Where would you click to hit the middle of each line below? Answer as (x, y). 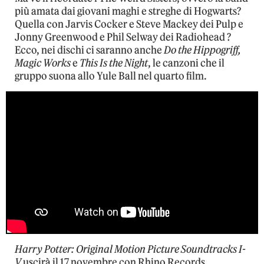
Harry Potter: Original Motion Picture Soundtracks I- (130, 250)
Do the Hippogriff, (202, 50)
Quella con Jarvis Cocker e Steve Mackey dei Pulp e (129, 24)
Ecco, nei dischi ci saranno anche (89, 50)
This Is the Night (114, 63)
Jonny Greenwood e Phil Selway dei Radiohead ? (123, 37)
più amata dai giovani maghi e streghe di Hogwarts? (128, 11)
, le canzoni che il (186, 63)
